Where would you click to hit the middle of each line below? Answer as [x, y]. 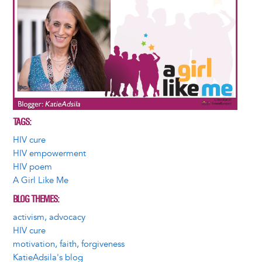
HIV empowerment [49, 154]
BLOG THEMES [35, 199]
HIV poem [32, 167]
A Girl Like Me [40, 181]
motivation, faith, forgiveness [68, 244]
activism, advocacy [49, 218]
